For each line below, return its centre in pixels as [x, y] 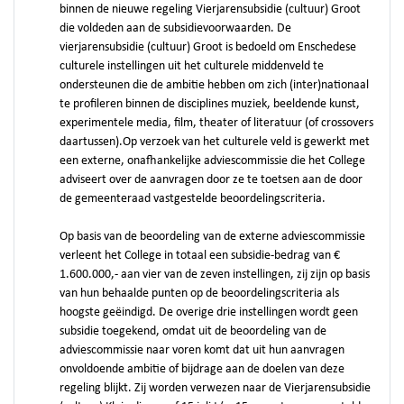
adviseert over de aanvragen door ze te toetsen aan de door [211, 180]
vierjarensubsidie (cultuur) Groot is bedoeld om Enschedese [208, 47]
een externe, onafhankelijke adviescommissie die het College [212, 161]
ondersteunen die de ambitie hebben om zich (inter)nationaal [214, 85]
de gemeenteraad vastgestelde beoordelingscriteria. [193, 199]
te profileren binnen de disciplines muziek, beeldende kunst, [210, 104]
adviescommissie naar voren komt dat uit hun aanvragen [202, 350]
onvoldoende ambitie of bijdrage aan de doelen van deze [202, 369]
